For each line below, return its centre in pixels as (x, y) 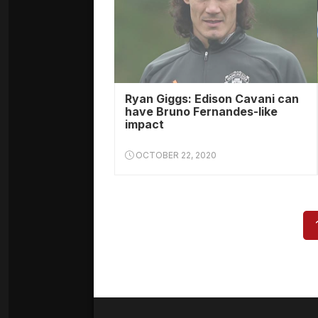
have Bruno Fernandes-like (201, 111)
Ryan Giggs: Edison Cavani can (212, 99)
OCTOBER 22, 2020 (175, 155)
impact (144, 124)
